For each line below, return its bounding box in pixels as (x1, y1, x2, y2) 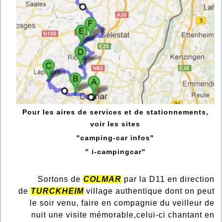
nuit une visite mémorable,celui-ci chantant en (31, 211, 215, 220)
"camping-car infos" (76, 134, 155, 142)
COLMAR (83, 175, 121, 184)
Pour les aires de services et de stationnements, (22, 108, 209, 116)
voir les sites (90, 120, 141, 128)
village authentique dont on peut (83, 187, 215, 196)
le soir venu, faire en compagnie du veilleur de (29, 199, 215, 208)
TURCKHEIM (30, 187, 84, 196)
